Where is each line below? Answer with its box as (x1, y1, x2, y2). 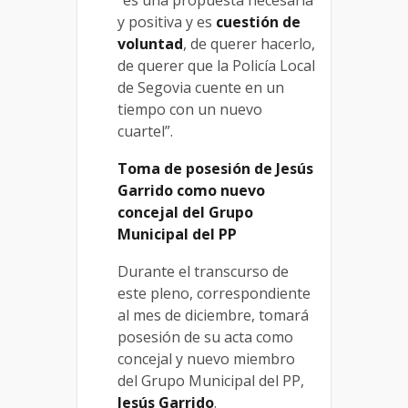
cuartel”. (117, 121, 173, 142)
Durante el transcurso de (117, 261, 289, 282)
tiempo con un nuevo (117, 99, 262, 120)
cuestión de (216, 12, 301, 33)
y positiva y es (117, 12, 216, 33)
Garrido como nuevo (117, 180, 265, 201)
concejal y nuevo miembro (117, 349, 295, 370)
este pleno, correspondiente (117, 283, 311, 304)
